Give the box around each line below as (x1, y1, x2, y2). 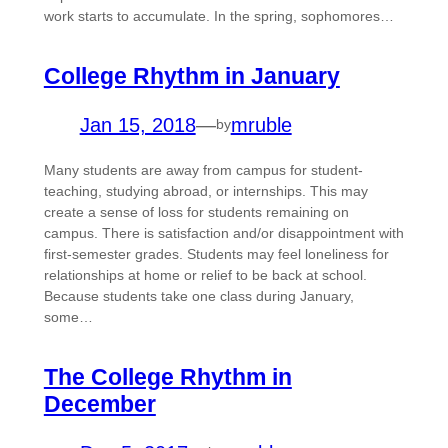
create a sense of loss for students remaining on (43, 203, 349, 220)
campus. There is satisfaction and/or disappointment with (43, 224, 404, 241)
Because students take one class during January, (43, 287, 354, 304)
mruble (230, 113, 292, 136)
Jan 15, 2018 (79, 113, 196, 136)
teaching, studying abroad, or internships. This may (43, 182, 368, 199)
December (43, 390, 156, 417)
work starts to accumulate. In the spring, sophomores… (43, 7, 394, 24)
